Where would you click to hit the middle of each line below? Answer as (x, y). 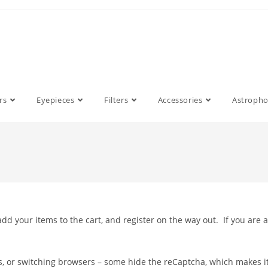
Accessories (180, 100)
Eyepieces (55, 100)
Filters (116, 100)
